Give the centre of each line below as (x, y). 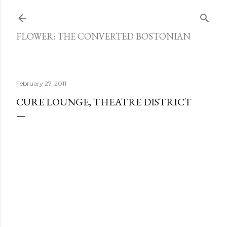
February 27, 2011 (41, 83)
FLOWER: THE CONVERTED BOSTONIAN (103, 36)
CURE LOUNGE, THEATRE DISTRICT (104, 102)
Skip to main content (113, 13)
